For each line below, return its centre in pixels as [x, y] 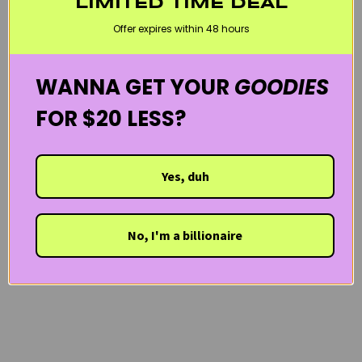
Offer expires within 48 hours [181, 28]
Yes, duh [185, 176]
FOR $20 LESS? [111, 118]
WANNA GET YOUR [135, 87]
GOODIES [282, 87]
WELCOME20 [179, 21]
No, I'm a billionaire [185, 235]
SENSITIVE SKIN [50, 21]
